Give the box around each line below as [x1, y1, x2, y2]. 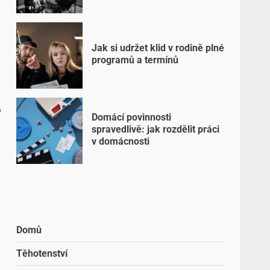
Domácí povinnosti [92, 111, 172, 123]
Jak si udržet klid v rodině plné [92, 42, 225, 54]
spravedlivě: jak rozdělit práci [92, 123, 220, 135]
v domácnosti [92, 135, 150, 147]
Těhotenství [16, 248, 68, 259]
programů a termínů [92, 54, 179, 66]
